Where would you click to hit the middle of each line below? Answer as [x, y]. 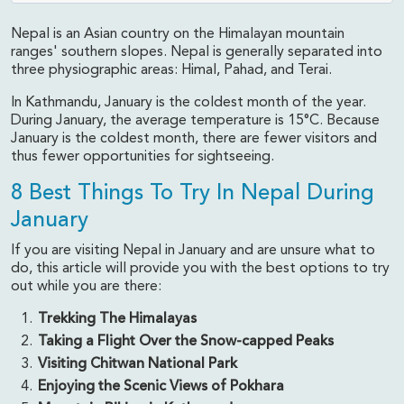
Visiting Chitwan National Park [138, 364]
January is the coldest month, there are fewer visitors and [194, 139]
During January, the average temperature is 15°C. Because [195, 121]
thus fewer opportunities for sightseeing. [142, 157]
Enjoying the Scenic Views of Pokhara [161, 387]
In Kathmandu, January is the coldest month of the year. [188, 103]
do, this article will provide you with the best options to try [200, 269]
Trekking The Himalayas [117, 319]
